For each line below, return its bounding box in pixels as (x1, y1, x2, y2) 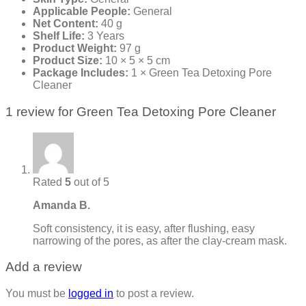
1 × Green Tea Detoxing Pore (128, 67, 272, 79)
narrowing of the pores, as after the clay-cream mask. (33, 234, 287, 247)
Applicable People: (33, 5, 130, 18)
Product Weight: (33, 42, 117, 55)
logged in (68, 288, 113, 300)
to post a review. (113, 288, 194, 300)
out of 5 (71, 176, 109, 188)
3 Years (85, 30, 124, 42)
